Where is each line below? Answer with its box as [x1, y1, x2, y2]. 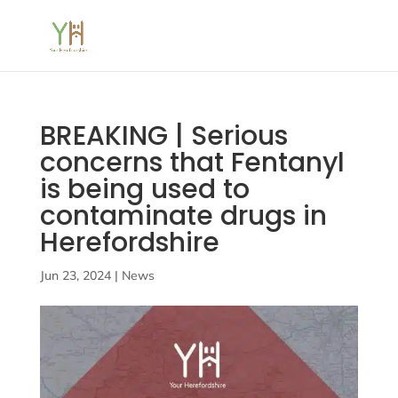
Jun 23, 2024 [39, 267, 111, 283]
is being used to [39, 171, 250, 208]
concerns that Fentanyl [39, 144, 345, 181]
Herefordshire [39, 224, 227, 261]
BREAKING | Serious [39, 117, 288, 155]
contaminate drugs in [39, 197, 327, 235]
